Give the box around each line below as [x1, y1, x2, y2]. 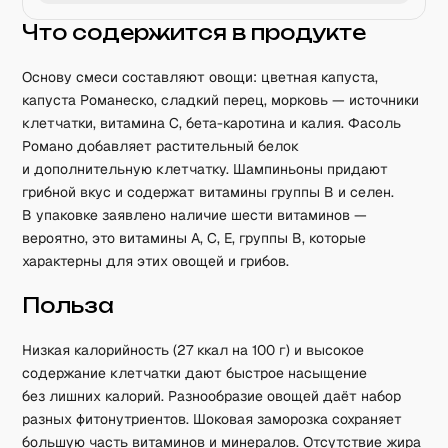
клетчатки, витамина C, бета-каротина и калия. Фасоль [22, 114, 402, 132]
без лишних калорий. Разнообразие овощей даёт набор [22, 387, 402, 405]
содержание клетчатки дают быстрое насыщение [22, 364, 368, 382]
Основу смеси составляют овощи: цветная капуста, [22, 68, 379, 86]
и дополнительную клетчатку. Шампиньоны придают [22, 160, 389, 178]
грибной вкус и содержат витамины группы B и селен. [22, 183, 395, 201]
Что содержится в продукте [22, 20, 367, 45]
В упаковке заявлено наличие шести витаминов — [22, 206, 368, 224]
